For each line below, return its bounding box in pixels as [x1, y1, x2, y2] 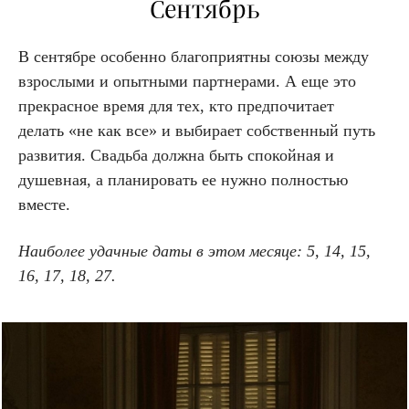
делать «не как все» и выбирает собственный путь [18, 121, 375, 141]
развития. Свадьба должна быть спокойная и [18, 146, 334, 165]
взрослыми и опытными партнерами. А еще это [18, 72, 356, 91]
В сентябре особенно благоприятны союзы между [18, 47, 369, 67]
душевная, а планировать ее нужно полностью [18, 171, 348, 190]
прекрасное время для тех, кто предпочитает [18, 97, 334, 116]
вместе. [18, 195, 70, 215]
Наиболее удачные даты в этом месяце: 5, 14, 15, [18, 242, 371, 261]
